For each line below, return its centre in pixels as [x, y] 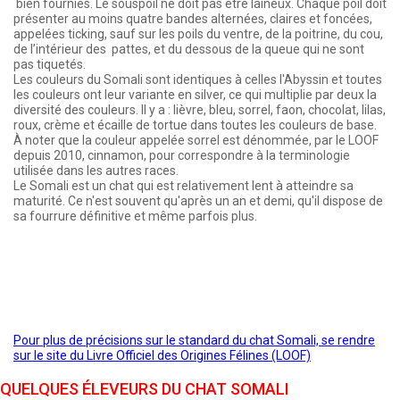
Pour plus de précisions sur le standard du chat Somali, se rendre [194, 340]
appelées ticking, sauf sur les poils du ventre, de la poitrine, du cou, [198, 33]
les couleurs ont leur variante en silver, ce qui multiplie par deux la [195, 94]
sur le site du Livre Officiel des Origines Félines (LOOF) [162, 355]
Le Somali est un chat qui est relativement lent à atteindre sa [183, 185]
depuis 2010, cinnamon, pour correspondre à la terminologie [182, 155]
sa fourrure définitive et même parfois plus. [135, 216]
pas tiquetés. [50, 64]
